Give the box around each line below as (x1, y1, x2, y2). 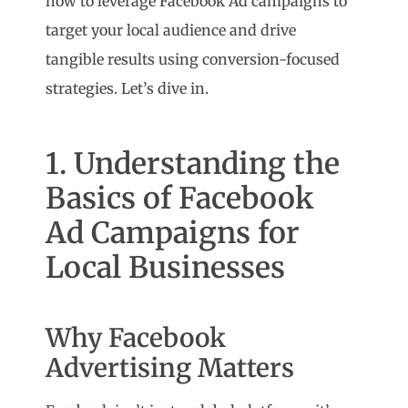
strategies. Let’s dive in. (46, 79, 209, 98)
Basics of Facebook (46, 180, 314, 218)
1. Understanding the (46, 146, 341, 183)
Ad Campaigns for (46, 215, 301, 252)
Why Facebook (46, 321, 227, 355)
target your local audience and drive (46, 21, 297, 40)
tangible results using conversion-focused (46, 50, 341, 69)
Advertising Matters (46, 352, 295, 385)
